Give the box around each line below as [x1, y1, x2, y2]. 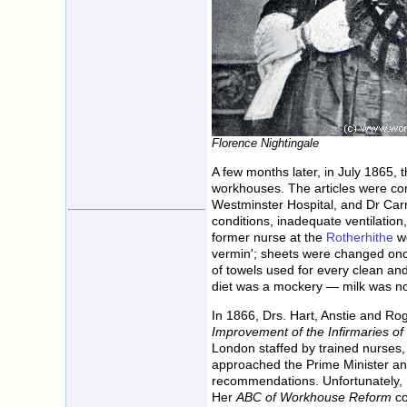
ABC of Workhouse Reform [236, 390, 392, 405]
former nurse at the [212, 229, 326, 244]
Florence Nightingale [212, 135, 319, 150]
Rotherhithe [326, 229, 393, 244]
